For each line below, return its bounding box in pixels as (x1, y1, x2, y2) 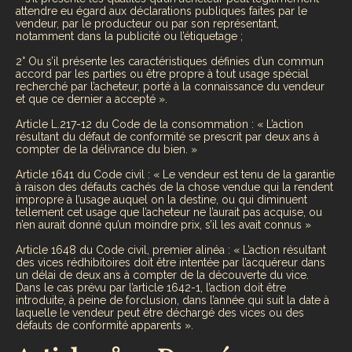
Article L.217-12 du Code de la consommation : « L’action (16, 117, 303, 130)
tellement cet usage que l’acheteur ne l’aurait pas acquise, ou (16, 205, 322, 218)
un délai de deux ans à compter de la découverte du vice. (16, 268, 309, 281)
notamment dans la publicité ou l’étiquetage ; (16, 29, 243, 42)
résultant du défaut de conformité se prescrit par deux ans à (16, 130, 319, 143)
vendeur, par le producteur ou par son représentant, (16, 16, 279, 30)
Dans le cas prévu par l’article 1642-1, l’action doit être (16, 280, 286, 294)
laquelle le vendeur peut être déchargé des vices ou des (16, 306, 304, 319)
